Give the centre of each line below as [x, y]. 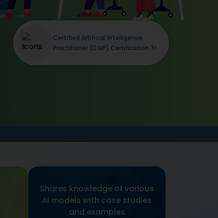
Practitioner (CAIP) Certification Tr [104, 48]
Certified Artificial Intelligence [98, 37]
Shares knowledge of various [97, 189]
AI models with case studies [97, 200]
